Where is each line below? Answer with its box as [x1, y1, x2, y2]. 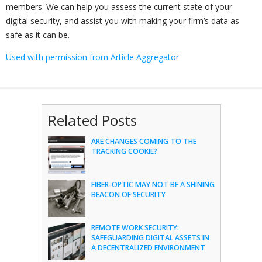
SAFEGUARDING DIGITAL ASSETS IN [91, 233, 209, 243]
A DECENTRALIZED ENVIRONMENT [91, 243, 205, 253]
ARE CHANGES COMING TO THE [91, 136, 196, 146]
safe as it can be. [6, 29, 70, 40]
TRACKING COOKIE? [91, 146, 157, 156]
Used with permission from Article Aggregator [6, 51, 179, 63]
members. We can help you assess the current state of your [6, 1, 232, 12]
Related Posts [47, 111, 137, 130]
